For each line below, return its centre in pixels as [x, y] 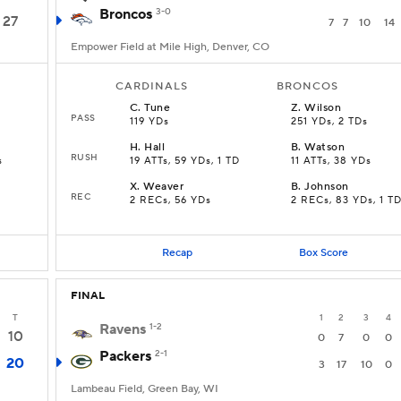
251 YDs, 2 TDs [329, 122]
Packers [125, 356]
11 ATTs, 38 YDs [331, 161]
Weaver [164, 187]
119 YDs [149, 122]
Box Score [323, 252]
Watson [325, 147]
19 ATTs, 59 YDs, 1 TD [185, 161]
